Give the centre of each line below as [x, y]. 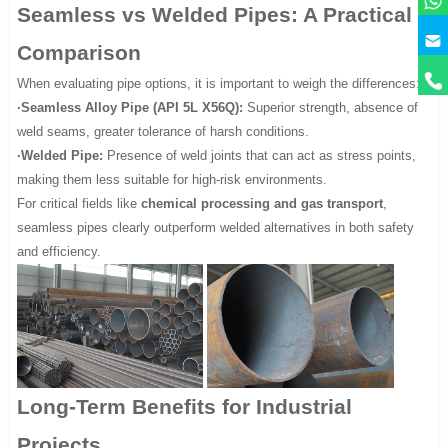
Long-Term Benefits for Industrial [185, 406]
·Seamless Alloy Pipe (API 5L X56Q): [130, 107]
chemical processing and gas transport [262, 203]
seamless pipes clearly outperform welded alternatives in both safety [216, 227]
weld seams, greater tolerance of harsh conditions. [163, 131]
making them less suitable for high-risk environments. [172, 179]
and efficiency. [59, 251]
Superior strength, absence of [331, 107]
